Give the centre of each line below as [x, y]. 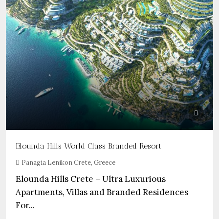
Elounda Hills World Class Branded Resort [88, 146]
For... [25, 205]
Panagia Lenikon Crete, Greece [68, 163]
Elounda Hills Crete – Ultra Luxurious [91, 179]
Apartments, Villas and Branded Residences [102, 192]
